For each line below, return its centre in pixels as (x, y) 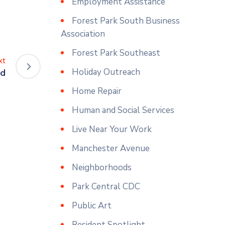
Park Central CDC (106, 187)
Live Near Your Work (112, 129)
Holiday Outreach (106, 72)
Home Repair (97, 91)
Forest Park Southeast (116, 53)
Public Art (92, 206)
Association (83, 34)
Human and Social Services (123, 110)
